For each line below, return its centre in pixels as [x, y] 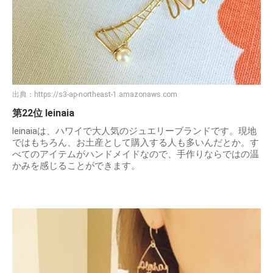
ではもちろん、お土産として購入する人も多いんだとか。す [136, 143]
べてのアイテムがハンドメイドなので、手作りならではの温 [136, 154]
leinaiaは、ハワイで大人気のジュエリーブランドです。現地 [134, 131]
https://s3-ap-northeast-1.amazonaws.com [106, 95]
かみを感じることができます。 [76, 166]
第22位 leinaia [43, 113]
